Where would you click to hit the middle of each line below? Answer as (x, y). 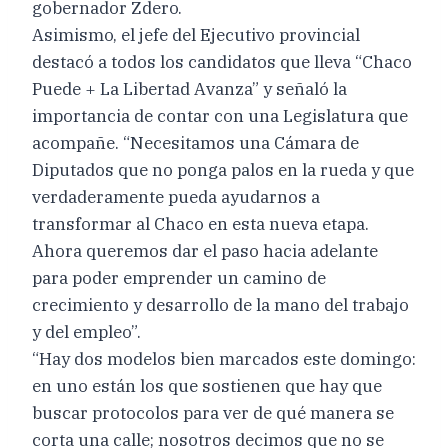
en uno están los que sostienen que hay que (207, 385)
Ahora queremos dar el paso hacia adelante (205, 250)
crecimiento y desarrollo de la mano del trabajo (220, 304)
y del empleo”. (86, 331)
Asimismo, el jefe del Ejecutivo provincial (196, 34)
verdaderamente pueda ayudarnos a (176, 196)
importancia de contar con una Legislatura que (220, 115)
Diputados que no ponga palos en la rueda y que (223, 169)
